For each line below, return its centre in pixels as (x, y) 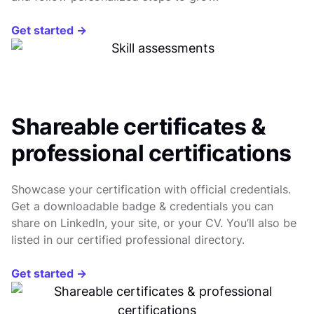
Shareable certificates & (138, 127)
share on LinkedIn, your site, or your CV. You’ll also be (154, 223)
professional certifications (151, 153)
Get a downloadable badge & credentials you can (142, 206)
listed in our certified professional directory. (128, 240)
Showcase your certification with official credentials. (151, 190)
